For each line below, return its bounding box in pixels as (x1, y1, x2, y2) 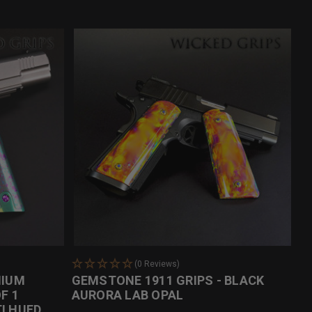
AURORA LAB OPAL (71, 288, 184, 303)
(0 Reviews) (134, 259, 180, 270)
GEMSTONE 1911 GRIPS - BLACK (71, 273, 265, 288)
